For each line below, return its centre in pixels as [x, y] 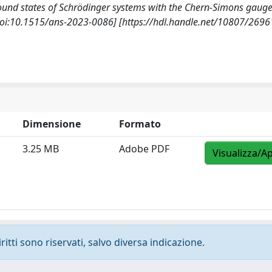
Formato [140, 124]
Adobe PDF [144, 149]
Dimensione [52, 124]
